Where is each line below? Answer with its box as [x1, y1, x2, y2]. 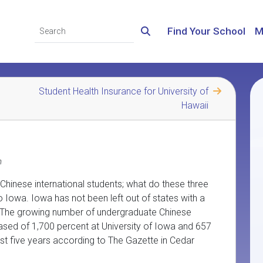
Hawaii [181, 100, 208, 111]
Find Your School [167, 25, 245, 37]
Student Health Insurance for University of [39, 86, 208, 97]
